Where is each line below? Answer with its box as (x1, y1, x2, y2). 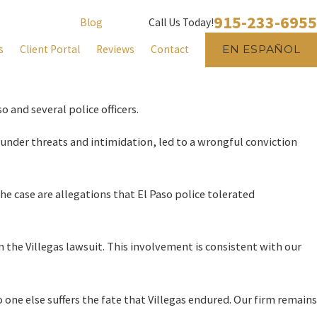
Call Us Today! (149, 16, 214, 30)
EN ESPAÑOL (221, 42, 301, 57)
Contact (151, 42, 190, 57)
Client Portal (20, 42, 81, 57)
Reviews (96, 42, 135, 57)
